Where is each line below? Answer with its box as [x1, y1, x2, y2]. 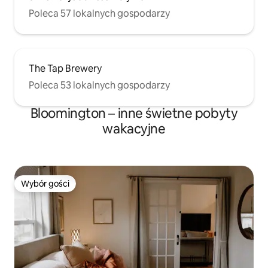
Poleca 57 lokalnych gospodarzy [29, 7, 170, 20]
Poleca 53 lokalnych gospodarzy [29, 79, 170, 92]
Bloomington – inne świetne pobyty [30, 105, 238, 123]
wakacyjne [102, 120, 166, 138]
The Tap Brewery [29, 62, 102, 75]
